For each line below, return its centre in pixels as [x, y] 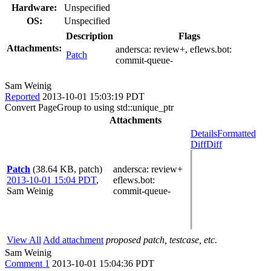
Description [90, 36]
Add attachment [73, 240]
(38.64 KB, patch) [67, 169]
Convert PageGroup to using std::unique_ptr [89, 107]
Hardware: [34, 7]
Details [204, 133]
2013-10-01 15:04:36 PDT [103, 263]
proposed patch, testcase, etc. [162, 240]
